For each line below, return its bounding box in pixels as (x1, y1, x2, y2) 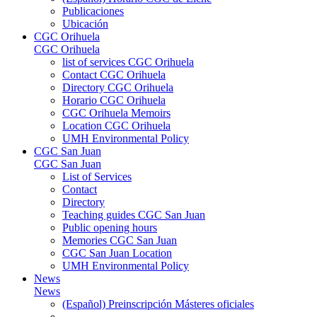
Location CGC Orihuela (62, 119, 171, 132)
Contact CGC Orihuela (62, 68, 166, 81)
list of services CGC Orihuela (62, 55, 194, 68)
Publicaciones (62, 4, 124, 17)
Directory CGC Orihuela (62, 81, 173, 93)
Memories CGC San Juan (62, 234, 177, 246)
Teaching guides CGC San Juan (62, 208, 205, 221)
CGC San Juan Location (62, 246, 172, 259)
